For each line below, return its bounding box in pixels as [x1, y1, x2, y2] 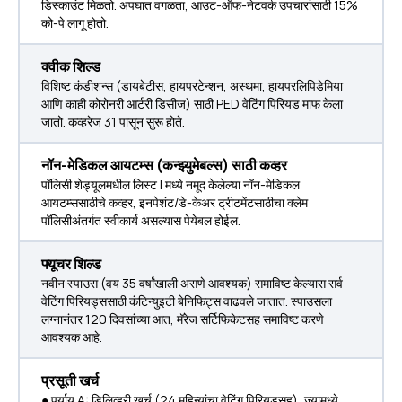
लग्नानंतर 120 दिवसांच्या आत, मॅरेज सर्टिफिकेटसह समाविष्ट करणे [41, 310, 324, 328]
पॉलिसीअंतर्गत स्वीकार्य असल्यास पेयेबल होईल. [41, 212, 240, 229]
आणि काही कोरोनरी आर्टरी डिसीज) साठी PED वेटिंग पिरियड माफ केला [41, 95, 343, 112]
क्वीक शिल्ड [41, 57, 100, 76]
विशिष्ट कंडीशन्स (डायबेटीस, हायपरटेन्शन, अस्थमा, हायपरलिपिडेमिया [41, 77, 343, 94]
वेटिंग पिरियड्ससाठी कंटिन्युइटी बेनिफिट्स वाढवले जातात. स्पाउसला [41, 293, 332, 310]
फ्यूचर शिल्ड [41, 254, 101, 274]
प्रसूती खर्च [41, 371, 99, 390]
